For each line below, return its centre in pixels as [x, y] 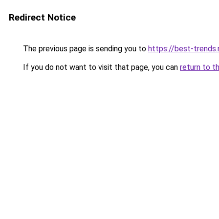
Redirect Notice [42, 17]
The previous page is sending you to [85, 49]
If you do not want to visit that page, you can [100, 67]
